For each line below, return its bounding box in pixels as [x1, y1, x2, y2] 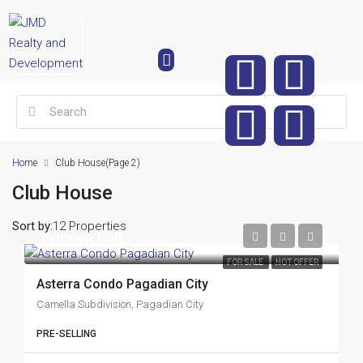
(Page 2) [105, 157, 140, 169]
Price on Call [41, 228, 122, 246]
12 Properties [53, 219, 126, 233]
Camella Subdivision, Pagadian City [36, 297, 203, 310]
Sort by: [12, 219, 53, 233]
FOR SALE [227, 258, 265, 267]
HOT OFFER [275, 258, 318, 267]
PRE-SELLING [36, 327, 96, 340]
